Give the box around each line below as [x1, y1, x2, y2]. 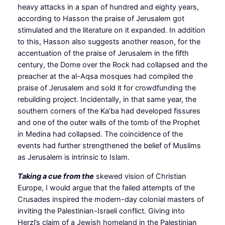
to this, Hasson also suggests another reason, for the [17, 37, 200, 46]
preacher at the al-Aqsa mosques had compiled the [17, 71, 193, 81]
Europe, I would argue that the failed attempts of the [17, 183, 195, 192]
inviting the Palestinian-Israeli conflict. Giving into [17, 206, 185, 215]
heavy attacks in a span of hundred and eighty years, [17, 2, 199, 12]
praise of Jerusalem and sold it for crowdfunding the [17, 83, 196, 92]
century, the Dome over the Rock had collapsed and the [17, 60, 207, 69]
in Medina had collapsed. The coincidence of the [17, 129, 183, 139]
